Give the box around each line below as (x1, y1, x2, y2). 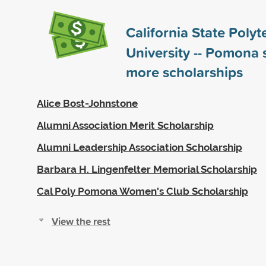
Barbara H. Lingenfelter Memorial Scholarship (37, 163, 257, 175)
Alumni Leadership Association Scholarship (37, 141, 242, 153)
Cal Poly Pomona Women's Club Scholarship (37, 185, 248, 197)
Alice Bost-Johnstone (37, 97, 138, 109)
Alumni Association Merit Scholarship (37, 119, 214, 131)
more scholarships (126, 61, 243, 82)
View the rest (52, 213, 110, 229)
